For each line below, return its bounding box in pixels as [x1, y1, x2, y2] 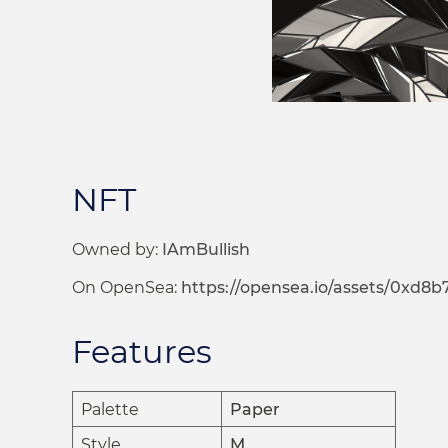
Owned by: [72, 239, 162, 259]
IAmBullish [162, 239, 250, 259]
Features [72, 332, 212, 372]
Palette [81, 400, 139, 420]
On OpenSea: [72, 278, 181, 298]
